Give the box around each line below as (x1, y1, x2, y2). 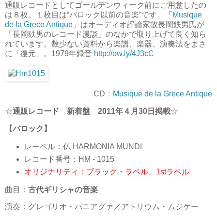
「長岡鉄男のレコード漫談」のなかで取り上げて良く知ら (5, 30, 206, 38)
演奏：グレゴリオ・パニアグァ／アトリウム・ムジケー (5, 202, 199, 211)
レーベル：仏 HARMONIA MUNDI (24, 142, 142, 151)
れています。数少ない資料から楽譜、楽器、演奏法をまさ (5, 39, 206, 48)
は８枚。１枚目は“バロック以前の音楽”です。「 (5, 10, 172, 19)
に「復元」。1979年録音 (5, 49, 94, 58)
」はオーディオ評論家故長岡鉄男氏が (73, 20, 204, 29)
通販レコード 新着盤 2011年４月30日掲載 (13, 107, 170, 116)
